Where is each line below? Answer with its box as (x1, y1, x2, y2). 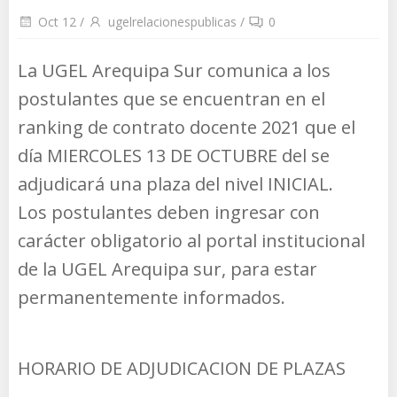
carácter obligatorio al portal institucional (18, 228, 365, 253)
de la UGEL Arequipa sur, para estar (18, 256, 317, 281)
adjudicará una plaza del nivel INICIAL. (18, 171, 333, 196)
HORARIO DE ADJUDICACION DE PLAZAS (18, 355, 346, 380)
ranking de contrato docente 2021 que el (18, 114, 355, 139)
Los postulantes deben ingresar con (18, 199, 320, 224)
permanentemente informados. (18, 284, 285, 309)
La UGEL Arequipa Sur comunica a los (18, 58, 331, 82)
